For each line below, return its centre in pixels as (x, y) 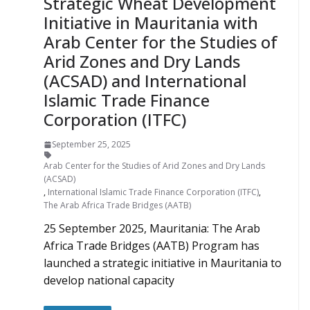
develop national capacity (109, 280)
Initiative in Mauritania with (151, 22)
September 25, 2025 (91, 144)
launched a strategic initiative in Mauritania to (162, 263)
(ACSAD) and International (145, 81)
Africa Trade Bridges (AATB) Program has (151, 246)
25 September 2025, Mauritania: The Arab (152, 228)
